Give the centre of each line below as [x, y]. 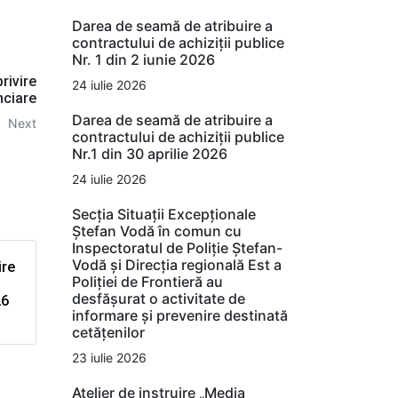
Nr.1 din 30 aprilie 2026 [150, 153]
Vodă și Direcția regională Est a [177, 264]
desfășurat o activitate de [159, 298]
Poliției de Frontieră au [147, 281]
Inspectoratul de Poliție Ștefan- [177, 247]
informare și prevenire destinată [180, 315]
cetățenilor [108, 332]
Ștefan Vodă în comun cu [157, 231]
